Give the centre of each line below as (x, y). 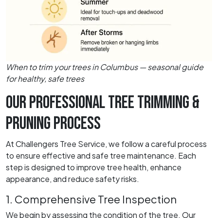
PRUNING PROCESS (53, 124)
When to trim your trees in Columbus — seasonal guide (105, 67)
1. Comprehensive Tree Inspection (91, 199)
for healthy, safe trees (45, 78)
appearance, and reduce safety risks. (73, 179)
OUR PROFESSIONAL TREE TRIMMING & (103, 103)
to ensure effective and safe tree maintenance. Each (101, 155)
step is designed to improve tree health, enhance (94, 167)
